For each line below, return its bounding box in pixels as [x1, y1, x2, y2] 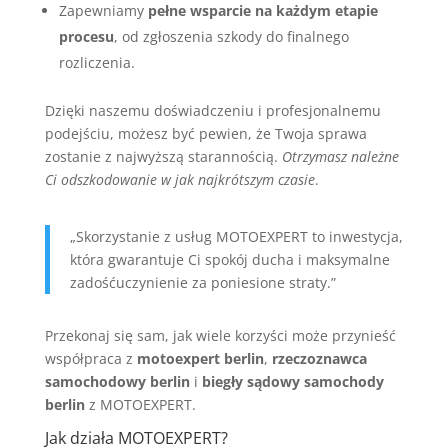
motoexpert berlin [136, 349, 264, 369]
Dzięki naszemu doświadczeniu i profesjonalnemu [44, 101, 381, 121]
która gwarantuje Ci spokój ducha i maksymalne [69, 250, 390, 270]
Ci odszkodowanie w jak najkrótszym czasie [44, 170, 315, 190]
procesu [58, 27, 114, 47]
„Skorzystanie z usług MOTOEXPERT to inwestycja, [69, 227, 403, 247]
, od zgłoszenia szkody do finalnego [113, 27, 349, 47]
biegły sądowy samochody [201, 372, 384, 392]
